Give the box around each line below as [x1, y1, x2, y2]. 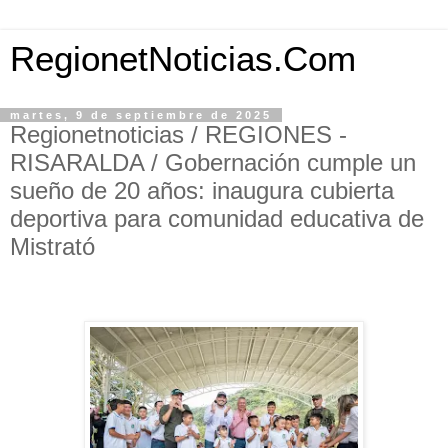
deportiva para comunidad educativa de [10, 205, 424, 232]
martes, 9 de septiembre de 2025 [10, 109, 272, 121]
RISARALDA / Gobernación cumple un [10, 149, 416, 176]
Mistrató [10, 233, 95, 260]
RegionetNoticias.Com [10, 40, 356, 78]
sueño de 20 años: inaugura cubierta [10, 177, 394, 204]
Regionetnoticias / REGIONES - [10, 121, 347, 148]
